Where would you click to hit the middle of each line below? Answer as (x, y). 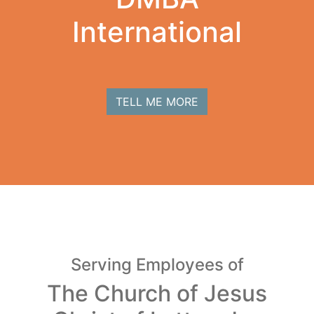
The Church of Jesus (157, 293)
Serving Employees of (157, 265)
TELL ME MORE (157, 102)
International (157, 32)
